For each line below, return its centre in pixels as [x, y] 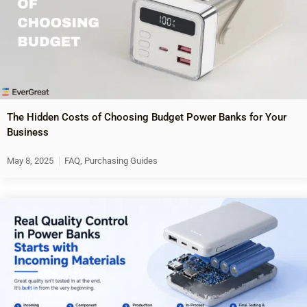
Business [28, 132]
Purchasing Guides [121, 160]
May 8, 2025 [30, 160]
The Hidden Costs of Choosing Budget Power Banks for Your [147, 117]
